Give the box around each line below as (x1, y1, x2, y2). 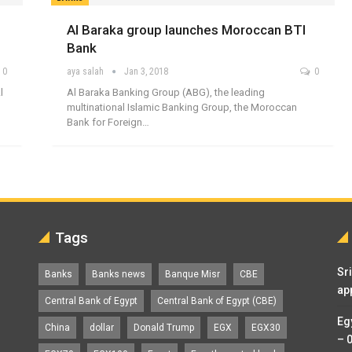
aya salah (67, 65, 107, 77)
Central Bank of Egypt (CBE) (157, 295, 277, 306)
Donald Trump (134, 321, 194, 333)
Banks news (92, 268, 145, 280)
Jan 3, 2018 (124, 65, 169, 77)
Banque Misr (165, 268, 220, 280)
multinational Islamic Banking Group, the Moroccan (67, 101, 298, 113)
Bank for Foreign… (67, 115, 150, 128)
